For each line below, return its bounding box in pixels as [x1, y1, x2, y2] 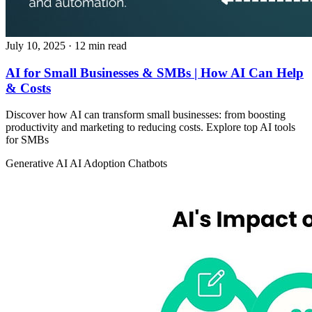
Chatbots [128, 157, 167, 170]
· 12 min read [68, 39, 127, 52]
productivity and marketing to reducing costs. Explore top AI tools [6, 121, 295, 134]
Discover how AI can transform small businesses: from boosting [6, 109, 286, 121]
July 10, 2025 [6, 39, 65, 52]
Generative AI [6, 157, 70, 170]
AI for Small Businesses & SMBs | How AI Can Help [6, 65, 304, 80]
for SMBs [6, 134, 49, 146]
